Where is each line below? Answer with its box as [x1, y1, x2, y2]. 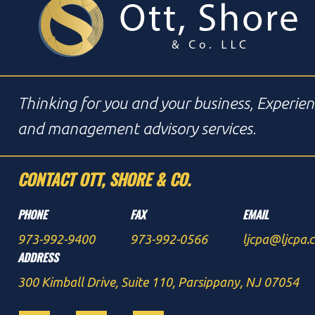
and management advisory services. [18, 120, 257, 138]
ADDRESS [18, 249, 58, 266]
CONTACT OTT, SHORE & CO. [18, 167, 191, 192]
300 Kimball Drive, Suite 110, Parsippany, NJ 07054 [18, 275, 299, 290]
